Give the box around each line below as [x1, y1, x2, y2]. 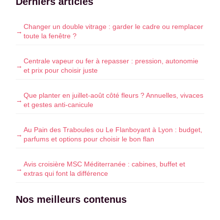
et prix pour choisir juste [24, 66, 98, 75]
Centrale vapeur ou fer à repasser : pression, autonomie [24, 57, 198, 65]
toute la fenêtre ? [24, 32, 77, 40]
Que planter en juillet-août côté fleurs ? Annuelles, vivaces [24, 91, 203, 100]
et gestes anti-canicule [24, 101, 93, 109]
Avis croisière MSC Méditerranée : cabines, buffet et [24, 160, 185, 168]
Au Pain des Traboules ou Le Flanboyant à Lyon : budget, [24, 126, 202, 134]
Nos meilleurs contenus [16, 194, 127, 205]
